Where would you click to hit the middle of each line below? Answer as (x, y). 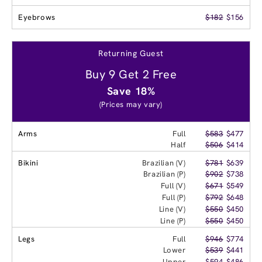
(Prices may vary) (131, 104)
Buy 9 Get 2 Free (131, 74)
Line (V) (172, 209)
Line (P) (173, 220)
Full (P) (174, 197)
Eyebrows (37, 17)
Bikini (28, 163)
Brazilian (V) (164, 163)
